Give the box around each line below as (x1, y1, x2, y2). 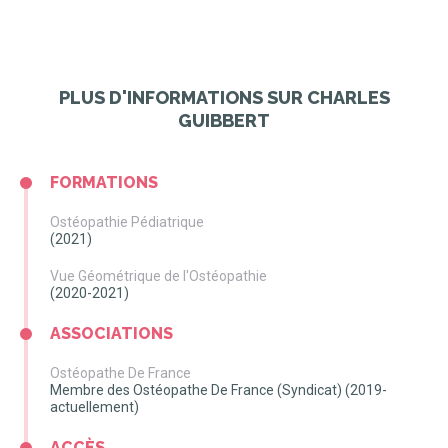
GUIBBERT (178, 110, 270, 131)
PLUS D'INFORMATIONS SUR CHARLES (58, 87, 390, 108)
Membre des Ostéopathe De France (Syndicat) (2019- (50, 382, 387, 398)
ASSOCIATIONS (50, 324, 173, 343)
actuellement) (50, 399, 139, 415)
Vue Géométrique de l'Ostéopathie (50, 268, 267, 284)
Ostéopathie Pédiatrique (50, 214, 204, 230)
